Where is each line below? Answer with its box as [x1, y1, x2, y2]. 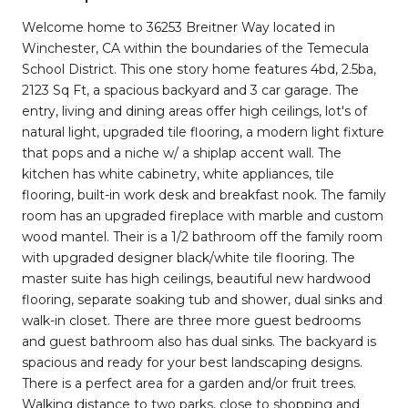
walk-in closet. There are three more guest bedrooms [22, 311, 361, 329]
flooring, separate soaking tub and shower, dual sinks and [22, 291, 382, 308]
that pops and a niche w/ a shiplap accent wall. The [22, 144, 342, 161]
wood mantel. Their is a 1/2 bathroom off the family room [22, 228, 382, 245]
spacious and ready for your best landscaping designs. [22, 353, 362, 371]
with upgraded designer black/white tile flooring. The [22, 249, 355, 266]
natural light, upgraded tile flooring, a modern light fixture [22, 123, 384, 140]
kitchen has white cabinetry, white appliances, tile [22, 165, 334, 182]
